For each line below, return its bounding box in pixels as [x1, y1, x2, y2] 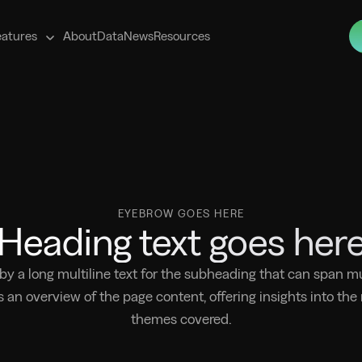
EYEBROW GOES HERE [117, 207, 245, 220]
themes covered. [130, 311, 232, 326]
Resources [154, 29, 210, 43]
